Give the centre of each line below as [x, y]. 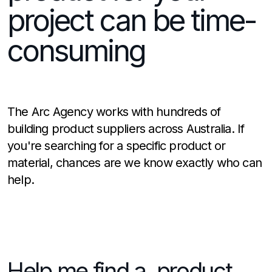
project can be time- [132, 20]
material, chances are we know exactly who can [135, 162]
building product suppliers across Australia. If [126, 128]
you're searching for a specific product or [117, 145]
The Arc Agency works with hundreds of [114, 111]
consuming [76, 51]
